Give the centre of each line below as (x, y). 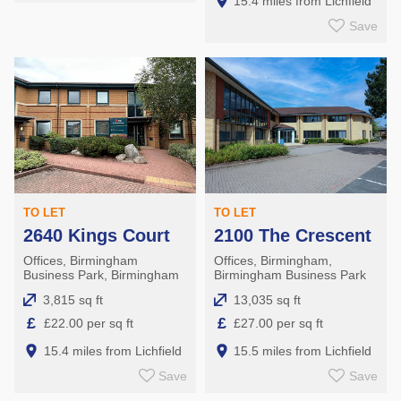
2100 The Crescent (292, 235)
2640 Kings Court (97, 235)
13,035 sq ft (267, 299)
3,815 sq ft (73, 299)
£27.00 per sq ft (279, 324)
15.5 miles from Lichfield (303, 350)
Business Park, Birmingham (101, 274)
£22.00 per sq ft (88, 324)
